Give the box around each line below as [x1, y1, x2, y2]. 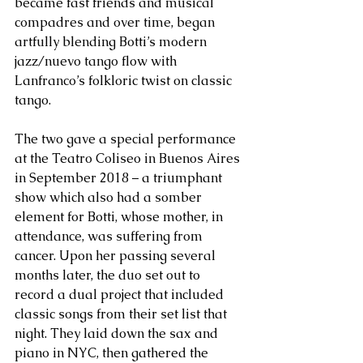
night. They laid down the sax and [15, 325, 221, 342]
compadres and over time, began [15, 14, 218, 31]
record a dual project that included [15, 286, 227, 303]
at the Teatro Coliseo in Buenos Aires [15, 150, 243, 167]
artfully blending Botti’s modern [15, 33, 210, 50]
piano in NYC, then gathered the [15, 344, 211, 361]
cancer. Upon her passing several [15, 247, 219, 264]
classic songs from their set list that [15, 305, 230, 322]
